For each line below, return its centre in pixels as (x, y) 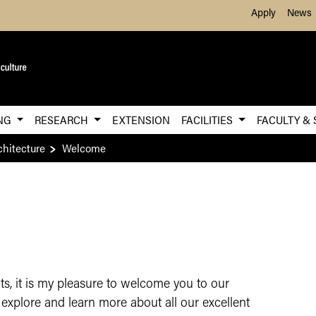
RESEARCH (63, 120)
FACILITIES (209, 120)
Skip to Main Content (209, 10)
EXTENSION (141, 120)
